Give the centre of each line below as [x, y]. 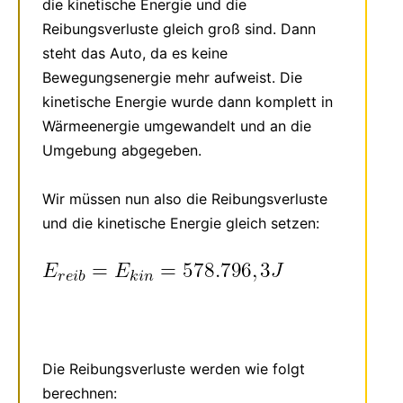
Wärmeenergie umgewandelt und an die [177, 125]
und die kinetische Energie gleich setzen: [181, 223]
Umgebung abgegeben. [122, 150]
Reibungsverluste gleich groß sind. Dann [179, 28]
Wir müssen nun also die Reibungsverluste [185, 198]
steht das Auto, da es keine [135, 53]
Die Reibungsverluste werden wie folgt [174, 368]
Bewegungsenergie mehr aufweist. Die [172, 77]
